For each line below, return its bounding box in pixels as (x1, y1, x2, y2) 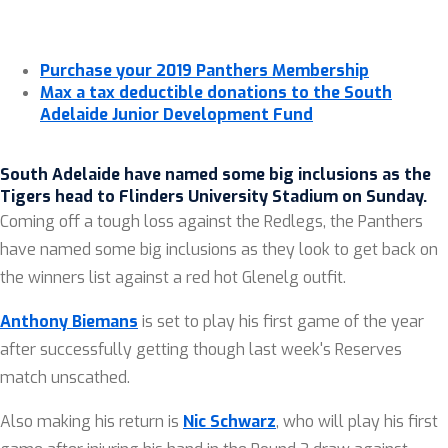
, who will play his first (276, 411, 438, 432)
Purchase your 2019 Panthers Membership (40, 60, 369, 81)
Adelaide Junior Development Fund (40, 104, 313, 125)
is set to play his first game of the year (142, 311, 424, 332)
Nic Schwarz (183, 411, 276, 432)
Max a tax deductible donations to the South (40, 82, 392, 103)
